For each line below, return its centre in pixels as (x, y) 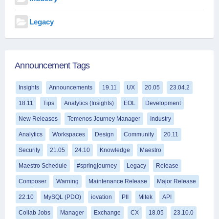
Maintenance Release (118, 181)
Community (139, 134)
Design (104, 134)
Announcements (71, 87)
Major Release (176, 181)
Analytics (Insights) (89, 103)
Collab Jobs (34, 212)
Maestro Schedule (43, 165)
